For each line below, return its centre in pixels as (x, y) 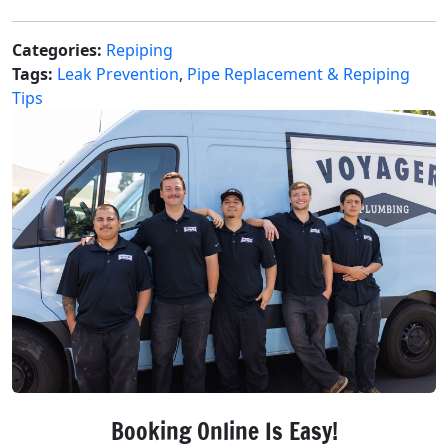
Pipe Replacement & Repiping (298, 74)
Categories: (57, 50)
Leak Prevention (118, 74)
